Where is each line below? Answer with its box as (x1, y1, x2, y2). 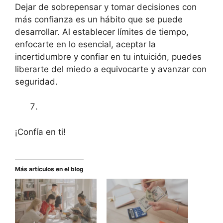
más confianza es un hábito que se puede (15, 14, 183, 24)
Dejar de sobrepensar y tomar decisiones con (15, 1, 197, 12)
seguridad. (15, 76, 58, 87)
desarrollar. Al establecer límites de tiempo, (15, 26, 189, 37)
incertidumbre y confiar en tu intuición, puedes (15, 51, 202, 62)
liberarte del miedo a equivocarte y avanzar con (15, 64, 207, 74)
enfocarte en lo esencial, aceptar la (15, 39, 156, 49)
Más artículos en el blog (15, 165, 84, 173)
